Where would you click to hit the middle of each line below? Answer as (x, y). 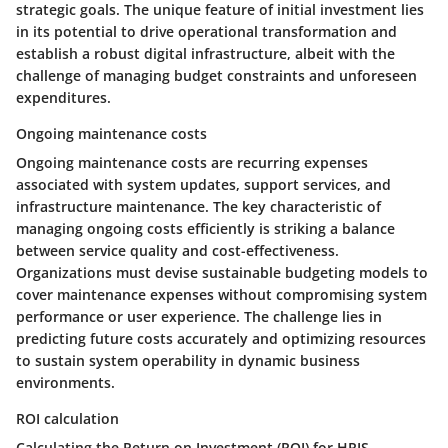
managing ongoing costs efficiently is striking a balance (205, 229)
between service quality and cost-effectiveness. (177, 251)
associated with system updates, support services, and (203, 185)
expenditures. (63, 98)
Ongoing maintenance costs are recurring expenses (192, 163)
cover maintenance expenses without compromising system (221, 295)
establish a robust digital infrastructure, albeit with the (205, 54)
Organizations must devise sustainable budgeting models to (222, 273)
